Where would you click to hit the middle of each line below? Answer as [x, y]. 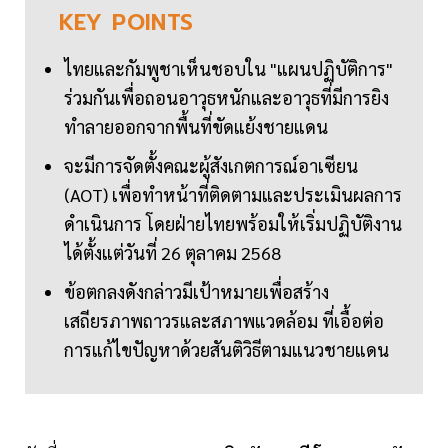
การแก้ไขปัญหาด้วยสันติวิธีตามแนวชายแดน [226, 350]
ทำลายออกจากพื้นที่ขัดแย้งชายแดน [196, 127]
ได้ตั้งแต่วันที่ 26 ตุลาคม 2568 [172, 253]
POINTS [153, 23]
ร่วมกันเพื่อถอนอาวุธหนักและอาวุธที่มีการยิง [226, 98]
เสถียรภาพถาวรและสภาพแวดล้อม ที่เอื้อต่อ [224, 321]
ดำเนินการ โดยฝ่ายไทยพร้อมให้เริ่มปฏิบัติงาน [233, 224]
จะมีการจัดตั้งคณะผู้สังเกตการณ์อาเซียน [211, 166]
